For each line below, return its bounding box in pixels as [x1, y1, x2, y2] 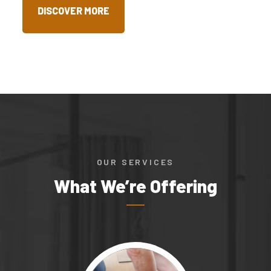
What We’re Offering [54, 175, 217, 197]
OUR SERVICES [96, 157, 175, 168]
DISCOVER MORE [38, 5, 110, 17]
